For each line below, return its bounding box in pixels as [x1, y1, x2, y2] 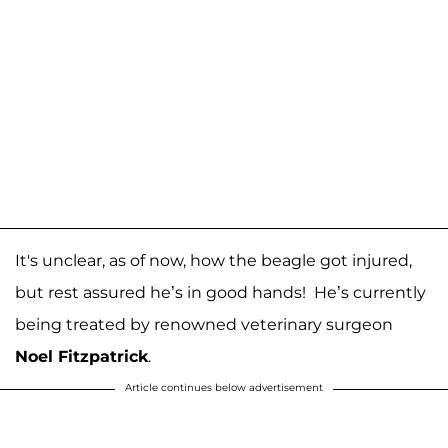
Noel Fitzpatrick [15, 346, 148, 366]
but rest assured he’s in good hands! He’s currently [15, 282, 426, 302]
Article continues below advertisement [125, 380, 323, 394]
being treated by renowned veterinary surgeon [15, 314, 393, 334]
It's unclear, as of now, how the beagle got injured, [15, 250, 412, 270]
